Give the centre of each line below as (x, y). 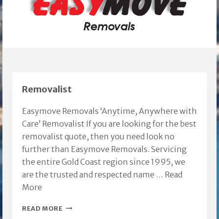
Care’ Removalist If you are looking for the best (109, 123)
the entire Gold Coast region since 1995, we (104, 162)
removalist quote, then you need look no (98, 136)
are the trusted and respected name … (93, 174)
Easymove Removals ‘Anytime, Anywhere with (109, 111)
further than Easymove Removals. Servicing (104, 149)
